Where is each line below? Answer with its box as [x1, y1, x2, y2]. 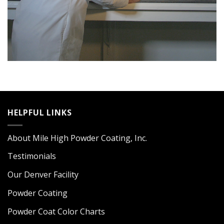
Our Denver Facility [7, 169, 78, 180]
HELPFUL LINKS [7, 107, 72, 118]
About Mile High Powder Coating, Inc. [7, 132, 147, 143]
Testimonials [7, 150, 56, 162]
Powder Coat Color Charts [7, 205, 105, 217]
